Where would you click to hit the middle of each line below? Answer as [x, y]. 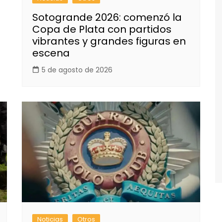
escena [51, 53]
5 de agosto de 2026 [77, 70]
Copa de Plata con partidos [102, 29]
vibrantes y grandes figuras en [109, 41]
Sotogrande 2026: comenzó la [107, 18]
